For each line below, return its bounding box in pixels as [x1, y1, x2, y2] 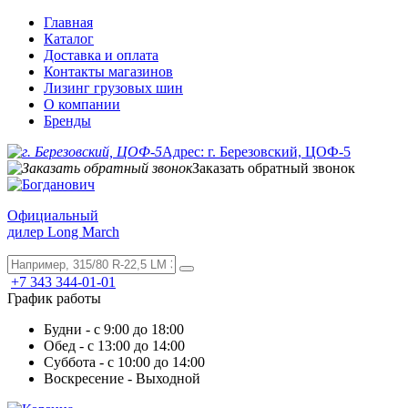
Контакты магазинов [44, 64, 173, 79]
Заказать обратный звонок [192, 160, 355, 176]
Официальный [7, 208, 98, 223]
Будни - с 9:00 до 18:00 [44, 321, 184, 337]
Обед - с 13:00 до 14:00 [44, 338, 185, 353]
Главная [44, 15, 93, 30]
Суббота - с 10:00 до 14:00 [44, 354, 205, 370]
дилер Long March [7, 224, 119, 240]
